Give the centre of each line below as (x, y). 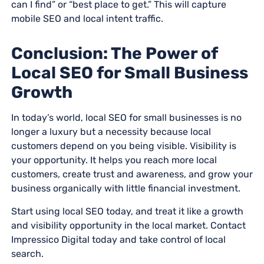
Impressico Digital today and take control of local (118, 239)
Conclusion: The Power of (114, 53)
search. (27, 253)
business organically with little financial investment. (126, 188)
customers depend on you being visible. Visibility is (123, 146)
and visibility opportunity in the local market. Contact (128, 225)
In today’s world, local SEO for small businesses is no (126, 117)
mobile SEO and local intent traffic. (87, 18)
